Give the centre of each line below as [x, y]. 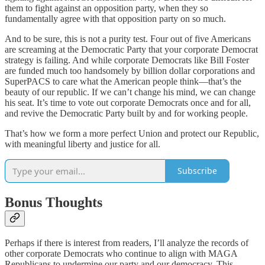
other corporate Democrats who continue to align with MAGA [121, 254]
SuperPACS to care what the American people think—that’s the [123, 81]
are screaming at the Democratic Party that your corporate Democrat [131, 49]
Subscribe [197, 171]
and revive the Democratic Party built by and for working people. [126, 113]
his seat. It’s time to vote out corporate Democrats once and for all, [128, 102]
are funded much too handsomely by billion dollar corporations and [130, 70]
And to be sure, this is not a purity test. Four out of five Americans [128, 38]
